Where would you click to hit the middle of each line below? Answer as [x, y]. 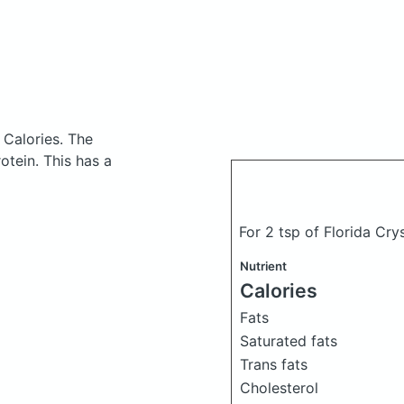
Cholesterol [279, 388]
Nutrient [263, 266]
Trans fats [274, 364]
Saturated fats [289, 341]
